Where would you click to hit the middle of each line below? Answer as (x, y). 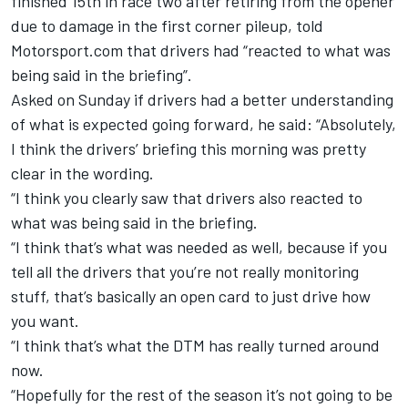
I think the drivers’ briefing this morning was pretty (189, 148)
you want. (45, 320)
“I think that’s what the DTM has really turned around (195, 345)
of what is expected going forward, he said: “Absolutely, (204, 123)
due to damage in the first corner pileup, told (167, 25)
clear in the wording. (82, 173)
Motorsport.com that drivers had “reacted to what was (201, 50)
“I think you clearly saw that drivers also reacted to (187, 197)
